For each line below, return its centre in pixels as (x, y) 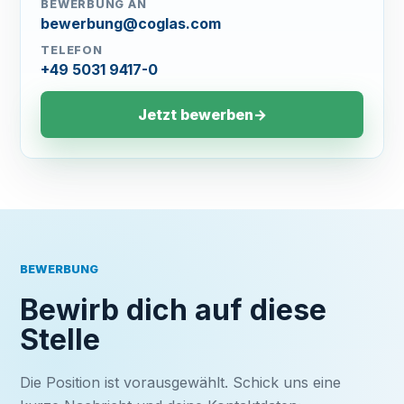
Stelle (60, 340)
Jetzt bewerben (195, 114)
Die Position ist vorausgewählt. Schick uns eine (181, 382)
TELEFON (72, 50)
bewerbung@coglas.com (131, 23)
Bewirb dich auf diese (174, 310)
